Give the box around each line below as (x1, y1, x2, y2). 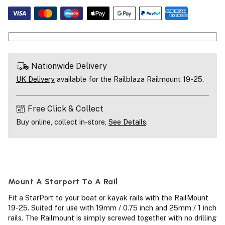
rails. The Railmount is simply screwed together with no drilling (8, 213, 216, 222)
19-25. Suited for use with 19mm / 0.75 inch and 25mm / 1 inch (8, 203, 216, 212)
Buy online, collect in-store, (16, 117, 108, 126)
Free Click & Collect (27, 103, 103, 114)
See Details (108, 117, 146, 126)
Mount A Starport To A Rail (8, 176, 118, 186)
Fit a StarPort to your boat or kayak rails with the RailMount (8, 193, 208, 202)
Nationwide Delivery (31, 61, 107, 71)
